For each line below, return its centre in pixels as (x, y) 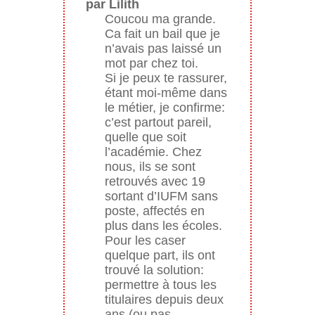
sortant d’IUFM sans (161, 196)
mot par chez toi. (151, 63)
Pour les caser (145, 240)
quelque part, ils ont (160, 255)
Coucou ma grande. (160, 19)
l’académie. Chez (153, 152)
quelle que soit (145, 137)
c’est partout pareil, (158, 122)
